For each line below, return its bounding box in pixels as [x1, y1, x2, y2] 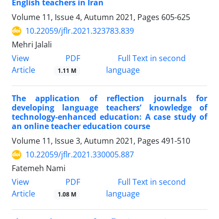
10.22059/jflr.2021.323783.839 [25, 25, 134, 37]
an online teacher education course [12, 121, 150, 132]
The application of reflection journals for [12, 93, 207, 104]
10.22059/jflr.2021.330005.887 [25, 149, 134, 160]
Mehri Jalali [12, 39, 52, 50]
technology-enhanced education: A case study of [12, 111, 207, 123]
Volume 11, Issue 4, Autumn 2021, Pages [12, 12, 161, 23]
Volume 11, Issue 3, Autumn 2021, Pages [12, 135, 161, 147]
